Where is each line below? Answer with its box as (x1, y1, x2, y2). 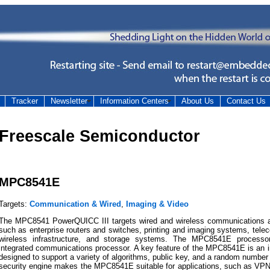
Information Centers (100, 96, 169, 105)
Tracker (11, 96, 38, 105)
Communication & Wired (30, 199, 121, 209)
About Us (181, 96, 214, 105)
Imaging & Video (126, 199, 189, 209)
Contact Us (227, 96, 266, 105)
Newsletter (51, 96, 87, 105)
